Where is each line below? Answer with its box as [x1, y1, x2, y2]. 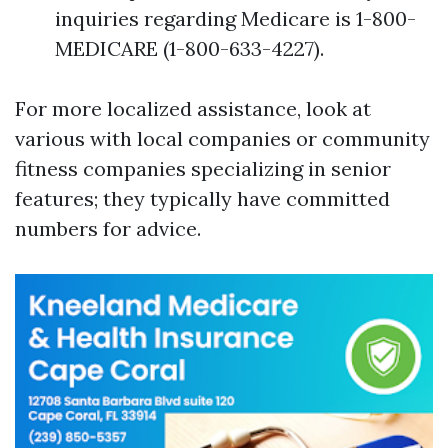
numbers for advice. [15, 216, 201, 241]
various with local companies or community [15, 126, 430, 151]
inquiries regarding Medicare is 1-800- [55, 6, 416, 31]
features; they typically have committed [15, 186, 390, 211]
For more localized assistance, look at [15, 96, 371, 121]
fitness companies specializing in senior [15, 156, 391, 181]
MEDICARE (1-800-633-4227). [55, 36, 324, 61]
